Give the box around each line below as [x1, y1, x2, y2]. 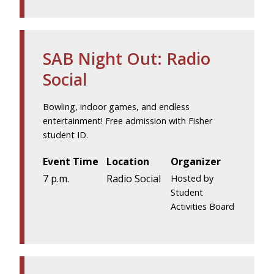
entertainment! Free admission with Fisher [43, 114, 212, 127]
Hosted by [170, 172, 213, 185]
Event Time [43, 154, 98, 168]
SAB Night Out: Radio [43, 46, 210, 70]
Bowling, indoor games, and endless [43, 100, 190, 113]
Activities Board [170, 201, 234, 213]
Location [106, 154, 150, 168]
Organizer [170, 154, 221, 168]
